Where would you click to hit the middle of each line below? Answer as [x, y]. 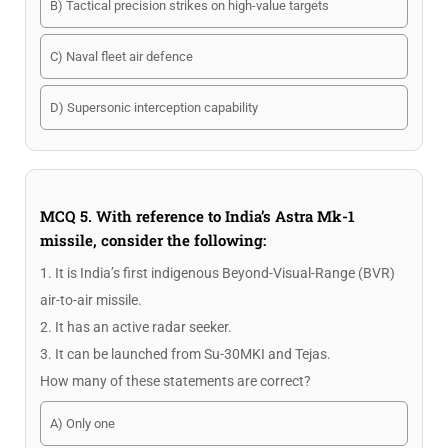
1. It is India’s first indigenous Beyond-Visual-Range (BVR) [217, 273]
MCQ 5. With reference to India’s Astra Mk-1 [197, 216]
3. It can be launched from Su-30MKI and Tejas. [185, 354]
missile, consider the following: [153, 240]
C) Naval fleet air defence [121, 56]
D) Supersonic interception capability [154, 107]
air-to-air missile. [91, 300]
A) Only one [82, 423]
